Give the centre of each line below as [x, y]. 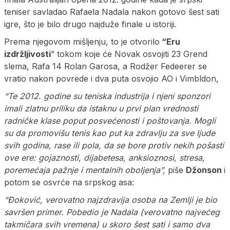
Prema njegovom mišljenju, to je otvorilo [82, 42]
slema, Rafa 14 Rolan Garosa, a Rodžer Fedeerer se [106, 66]
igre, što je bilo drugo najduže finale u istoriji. [90, 24]
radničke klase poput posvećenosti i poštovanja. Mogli [110, 121]
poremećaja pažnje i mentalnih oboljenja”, [85, 170]
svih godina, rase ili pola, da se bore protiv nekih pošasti [114, 146]
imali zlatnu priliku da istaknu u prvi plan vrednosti [101, 109]
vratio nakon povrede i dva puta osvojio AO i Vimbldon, [111, 79]
